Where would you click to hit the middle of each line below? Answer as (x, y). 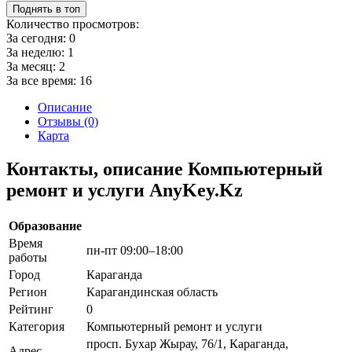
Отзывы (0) (68, 121)
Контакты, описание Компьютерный (165, 169)
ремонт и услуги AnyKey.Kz (125, 190)
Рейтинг (31, 309)
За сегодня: (38, 38)
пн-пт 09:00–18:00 (135, 250)
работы (28, 257)
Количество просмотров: (73, 24)
